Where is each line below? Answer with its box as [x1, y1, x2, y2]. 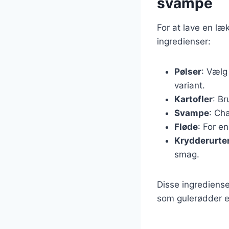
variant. [174, 80, 205, 91]
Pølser [174, 66, 201, 77]
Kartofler [174, 94, 213, 105]
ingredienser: [157, 36, 211, 47]
